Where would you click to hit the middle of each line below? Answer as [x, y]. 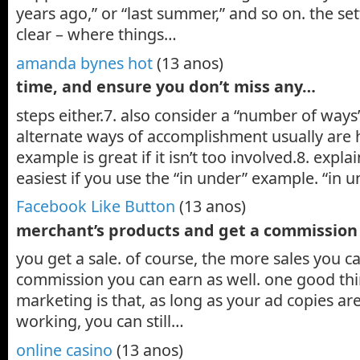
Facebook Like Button [96, 207]
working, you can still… [100, 321]
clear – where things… [96, 34]
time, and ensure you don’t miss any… [166, 86]
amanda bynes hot [84, 63]
